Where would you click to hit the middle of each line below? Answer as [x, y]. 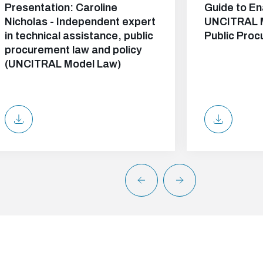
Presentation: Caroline [61, 8]
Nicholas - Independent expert [80, 22]
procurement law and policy [74, 50]
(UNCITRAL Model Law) [63, 64]
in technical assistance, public [79, 36]
